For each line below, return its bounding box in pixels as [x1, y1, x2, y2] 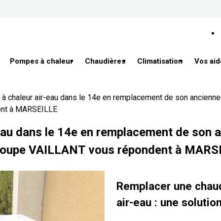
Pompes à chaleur [10, 57, 73, 66]
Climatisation [137, 57, 183, 66]
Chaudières [85, 57, 125, 66]
